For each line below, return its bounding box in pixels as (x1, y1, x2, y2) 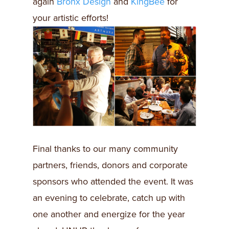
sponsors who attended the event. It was (33, 175, 193, 187)
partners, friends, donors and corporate (33, 159, 188, 171)
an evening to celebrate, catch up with (33, 192, 185, 203)
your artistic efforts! (33, 12, 108, 24)
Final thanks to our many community (33, 143, 178, 154)
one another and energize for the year (33, 208, 185, 220)
